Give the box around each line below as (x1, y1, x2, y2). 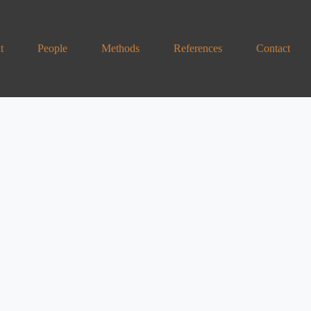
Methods (101, 42, 140, 54)
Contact (256, 42, 290, 54)
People (37, 42, 67, 54)
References (174, 42, 222, 54)
